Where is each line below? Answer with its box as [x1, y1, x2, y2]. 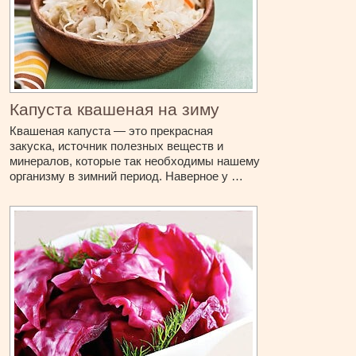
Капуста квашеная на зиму [10, 100, 220, 119]
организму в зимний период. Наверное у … [10, 169, 244, 184]
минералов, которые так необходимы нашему [10, 154, 261, 168]
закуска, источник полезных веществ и [10, 139, 224, 153]
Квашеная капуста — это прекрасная [10, 124, 214, 138]
